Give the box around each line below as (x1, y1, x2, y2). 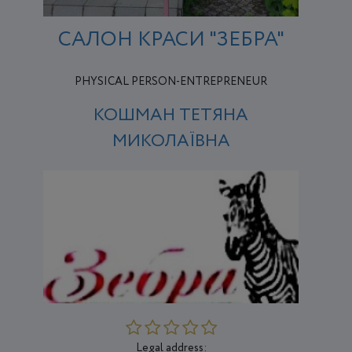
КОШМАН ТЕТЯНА (93, 102, 249, 128)
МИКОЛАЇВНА (112, 128, 230, 154)
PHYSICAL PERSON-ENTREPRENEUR (75, 73, 268, 90)
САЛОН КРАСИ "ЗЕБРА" (57, 24, 284, 55)
